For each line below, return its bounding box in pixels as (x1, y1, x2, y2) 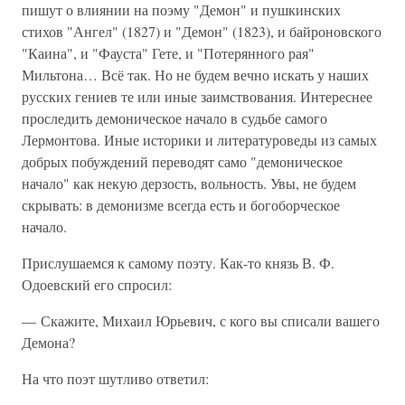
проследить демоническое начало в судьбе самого (22, 108, 327, 127)
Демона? (22, 333, 75, 352)
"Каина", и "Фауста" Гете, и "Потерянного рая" (22, 43, 315, 62)
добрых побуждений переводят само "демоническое (22, 152, 343, 171)
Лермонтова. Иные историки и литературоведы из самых (22, 130, 377, 149)
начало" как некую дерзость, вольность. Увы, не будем (22, 174, 356, 193)
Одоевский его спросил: (22, 275, 172, 294)
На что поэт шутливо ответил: (22, 369, 209, 388)
